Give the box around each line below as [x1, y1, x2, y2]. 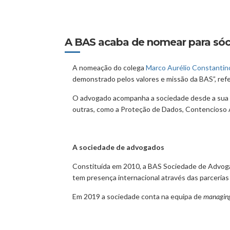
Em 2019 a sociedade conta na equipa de [72, 192, 203, 201]
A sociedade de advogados [72, 143, 164, 151]
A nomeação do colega [72, 63, 146, 72]
